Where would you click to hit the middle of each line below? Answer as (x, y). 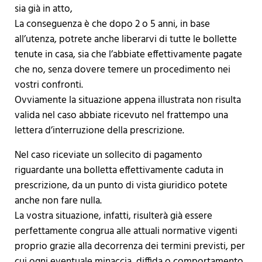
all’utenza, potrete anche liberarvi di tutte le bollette (125, 40)
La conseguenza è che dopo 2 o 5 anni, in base (112, 25)
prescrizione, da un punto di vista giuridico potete (121, 186)
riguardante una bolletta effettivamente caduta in (119, 171)
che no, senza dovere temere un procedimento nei (122, 70)
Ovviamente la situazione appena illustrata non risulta (127, 101)
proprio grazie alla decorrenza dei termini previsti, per (130, 247)
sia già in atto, (43, 9)
